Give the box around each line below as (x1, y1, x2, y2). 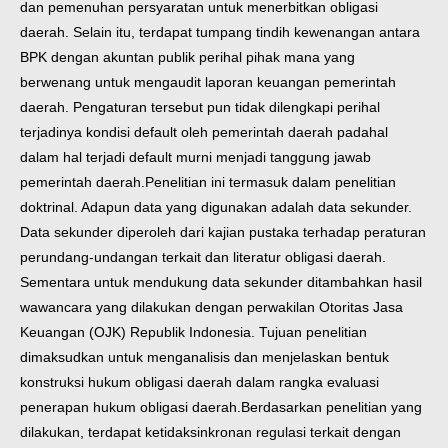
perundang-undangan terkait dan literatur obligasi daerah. (20, 248, 386, 265)
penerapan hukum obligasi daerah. (20, 398, 241, 415)
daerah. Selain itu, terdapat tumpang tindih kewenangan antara (20, 23, 420, 40)
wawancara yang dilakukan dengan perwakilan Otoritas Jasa (20, 298, 403, 315)
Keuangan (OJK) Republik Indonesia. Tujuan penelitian (20, 323, 367, 340)
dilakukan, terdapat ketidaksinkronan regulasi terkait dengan (20, 423, 401, 440)
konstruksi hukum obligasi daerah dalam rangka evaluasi (20, 373, 379, 390)
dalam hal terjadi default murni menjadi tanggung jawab (20, 148, 371, 165)
